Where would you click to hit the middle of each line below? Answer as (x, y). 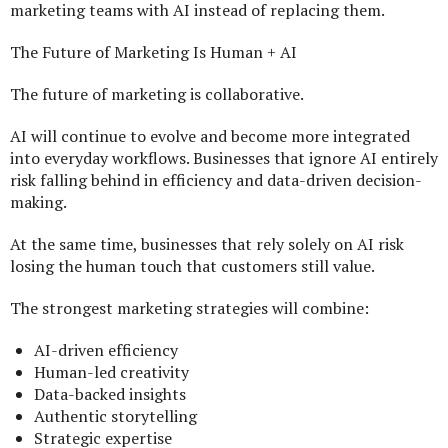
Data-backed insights (110, 394)
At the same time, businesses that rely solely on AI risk (207, 244)
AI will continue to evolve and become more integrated (210, 136)
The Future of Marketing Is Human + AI (153, 52)
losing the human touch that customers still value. (192, 266)
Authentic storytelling (115, 416)
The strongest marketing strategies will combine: (189, 308)
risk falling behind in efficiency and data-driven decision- (216, 180)
